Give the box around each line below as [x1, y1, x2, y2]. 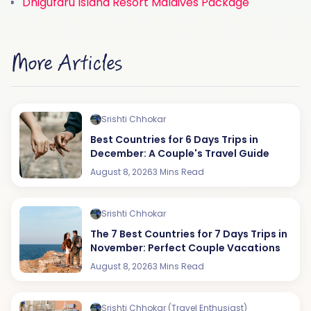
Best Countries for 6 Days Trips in [90, 132, 259, 146]
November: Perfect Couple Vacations [90, 240, 281, 255]
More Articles [11, 52, 122, 75]
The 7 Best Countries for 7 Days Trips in [90, 226, 288, 241]
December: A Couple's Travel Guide [90, 146, 270, 160]
